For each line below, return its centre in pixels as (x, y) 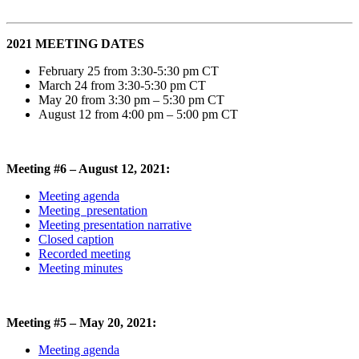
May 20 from (73, 99)
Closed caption (76, 239)
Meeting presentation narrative (115, 224)
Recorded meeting (85, 253)
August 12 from (80, 114)
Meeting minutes (81, 268)
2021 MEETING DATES (75, 43)
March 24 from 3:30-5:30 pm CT (122, 85)
